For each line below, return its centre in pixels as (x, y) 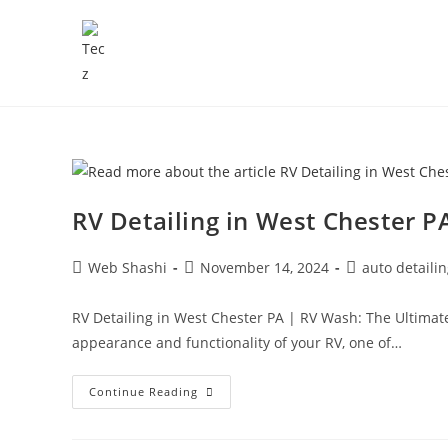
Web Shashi (127, 267)
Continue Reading (143, 391)
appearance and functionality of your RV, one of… (237, 342)
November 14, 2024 (264, 267)
